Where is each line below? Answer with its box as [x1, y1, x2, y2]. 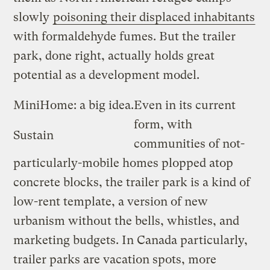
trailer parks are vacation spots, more [13, 252, 217, 266]
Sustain [13, 128, 54, 142]
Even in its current [134, 98, 236, 112]
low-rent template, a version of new [13, 194, 209, 209]
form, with [134, 117, 193, 131]
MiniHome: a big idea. [13, 98, 134, 112]
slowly [13, 10, 53, 24]
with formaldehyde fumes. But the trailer [13, 29, 236, 43]
